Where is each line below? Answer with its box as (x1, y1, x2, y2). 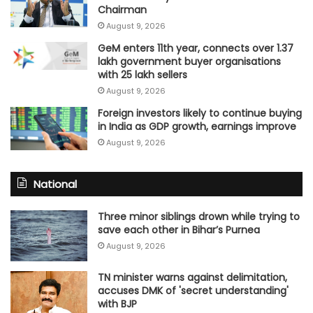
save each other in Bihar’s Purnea (98, 222, 260, 237)
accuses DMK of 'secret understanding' (98, 284, 289, 298)
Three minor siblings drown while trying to (98, 209, 300, 224)
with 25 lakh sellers (98, 68, 187, 82)
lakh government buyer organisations (98, 54, 281, 69)
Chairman (98, 3, 147, 17)
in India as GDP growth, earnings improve (98, 119, 296, 134)
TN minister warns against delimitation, (98, 270, 287, 285)
